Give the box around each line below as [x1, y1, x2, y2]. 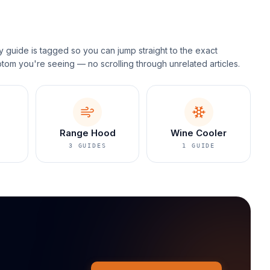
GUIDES [78, 142, 107, 149]
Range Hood [59, 127, 116, 139]
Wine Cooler [171, 127, 227, 139]
